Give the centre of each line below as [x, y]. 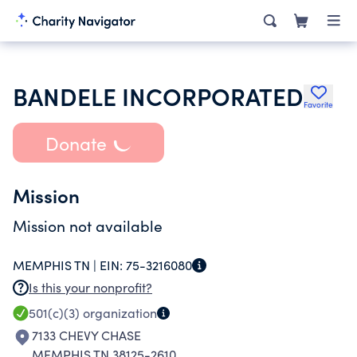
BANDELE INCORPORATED [158, 96]
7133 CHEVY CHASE [86, 335]
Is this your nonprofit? [90, 287]
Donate [76, 143]
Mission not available [88, 226]
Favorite [318, 104]
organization [118, 313]
